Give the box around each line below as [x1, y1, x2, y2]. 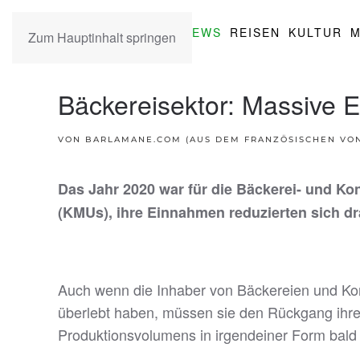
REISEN [230, 24, 280, 40]
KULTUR [288, 24, 342, 40]
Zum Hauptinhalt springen [28, 28, 176, 47]
